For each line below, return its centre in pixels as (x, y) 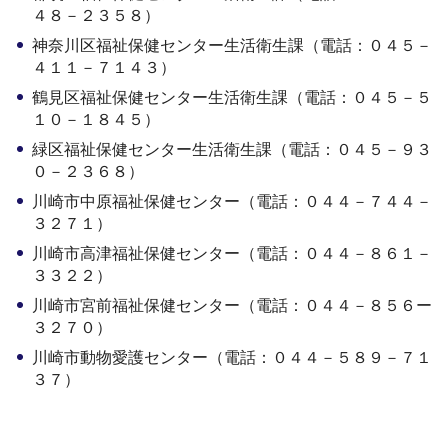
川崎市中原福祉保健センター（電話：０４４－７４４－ (232, 202)
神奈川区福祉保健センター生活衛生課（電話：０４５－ (232, 46)
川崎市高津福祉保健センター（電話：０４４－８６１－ (232, 254)
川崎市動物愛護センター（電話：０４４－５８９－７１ (232, 358)
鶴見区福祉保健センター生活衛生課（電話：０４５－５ (232, 98)
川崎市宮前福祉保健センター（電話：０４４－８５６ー (232, 306)
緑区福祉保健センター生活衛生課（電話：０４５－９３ (232, 150)
